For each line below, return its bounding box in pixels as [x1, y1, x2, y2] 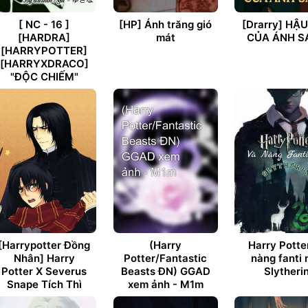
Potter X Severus [1, 265, 87, 278]
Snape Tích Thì [6, 278, 82, 291]
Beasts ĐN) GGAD [120, 265, 210, 278]
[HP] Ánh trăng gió [119, 18, 212, 31]
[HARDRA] [18, 31, 70, 44]
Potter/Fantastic [124, 252, 207, 265]
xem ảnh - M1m [127, 278, 203, 291]
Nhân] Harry [13, 252, 75, 265]
